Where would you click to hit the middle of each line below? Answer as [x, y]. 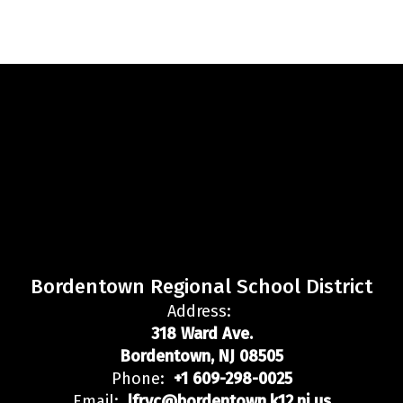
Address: [199, 311]
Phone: [138, 378]
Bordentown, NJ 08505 [201, 356]
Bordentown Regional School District [201, 286]
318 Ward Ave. [201, 333]
